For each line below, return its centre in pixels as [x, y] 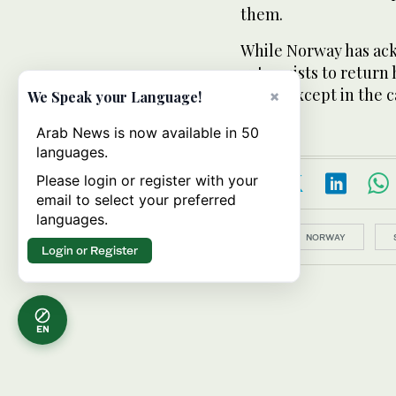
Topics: [259, 236]
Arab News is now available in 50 [148, 133]
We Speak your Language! [114, 97]
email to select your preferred [136, 200]
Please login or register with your [147, 180]
